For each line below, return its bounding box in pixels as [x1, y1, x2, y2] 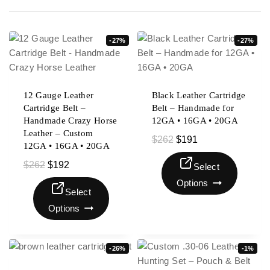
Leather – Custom [23, 128, 93, 138]
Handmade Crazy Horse [23, 116, 118, 125]
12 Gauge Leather [23, 90, 94, 100]
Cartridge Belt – [23, 103, 86, 113]
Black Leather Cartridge [151, 90, 246, 100]
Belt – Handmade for [151, 103, 234, 113]
